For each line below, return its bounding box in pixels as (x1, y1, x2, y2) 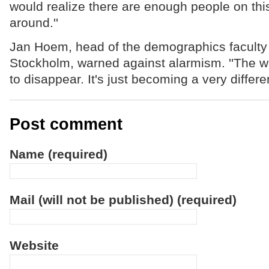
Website (9, 238, 59, 252)
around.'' (9, 16, 58, 29)
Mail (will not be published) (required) (9, 193, 237, 207)
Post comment (9, 115, 122, 133)
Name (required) (9, 147, 107, 161)
